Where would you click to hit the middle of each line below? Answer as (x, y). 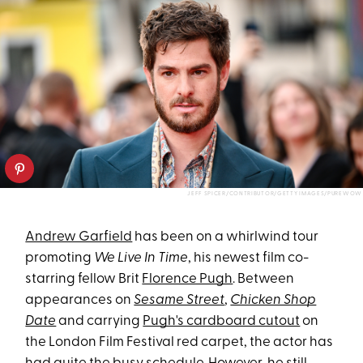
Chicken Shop (273, 301)
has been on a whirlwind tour (226, 237)
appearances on (80, 301)
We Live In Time (141, 258)
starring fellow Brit (84, 280)
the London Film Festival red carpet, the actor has (179, 343)
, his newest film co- (249, 258)
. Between (264, 280)
